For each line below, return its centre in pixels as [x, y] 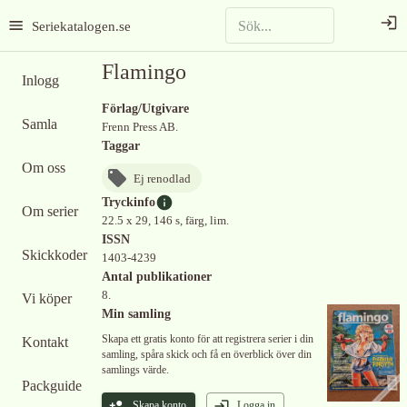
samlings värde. [135, 370]
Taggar [121, 146]
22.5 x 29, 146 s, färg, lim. [165, 221]
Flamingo [144, 72]
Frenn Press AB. [140, 127]
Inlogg [40, 80]
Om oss [44, 168]
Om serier [50, 211]
